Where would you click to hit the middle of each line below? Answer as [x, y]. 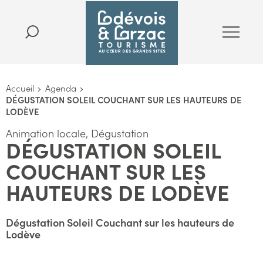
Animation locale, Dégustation [77, 133]
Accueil [20, 88]
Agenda [61, 88]
